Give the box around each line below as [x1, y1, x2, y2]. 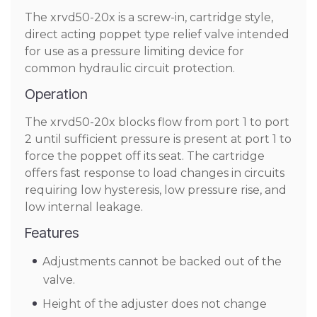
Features [25, 224, 79, 241]
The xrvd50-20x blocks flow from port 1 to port [25, 115, 289, 129]
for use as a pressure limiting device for [25, 45, 244, 58]
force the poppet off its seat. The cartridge [25, 149, 265, 163]
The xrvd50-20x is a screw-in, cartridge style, [25, 11, 273, 24]
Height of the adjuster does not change [42, 297, 267, 311]
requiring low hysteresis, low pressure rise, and [25, 183, 287, 197]
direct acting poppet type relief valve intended [25, 28, 289, 41]
